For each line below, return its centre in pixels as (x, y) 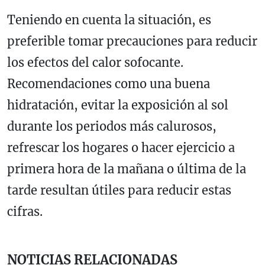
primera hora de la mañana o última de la (127, 169)
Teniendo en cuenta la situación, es (109, 20)
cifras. (25, 212)
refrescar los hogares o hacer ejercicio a (121, 148)
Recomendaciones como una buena (109, 84)
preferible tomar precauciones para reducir (132, 41)
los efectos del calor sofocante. (95, 63)
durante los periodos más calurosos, (112, 127)
